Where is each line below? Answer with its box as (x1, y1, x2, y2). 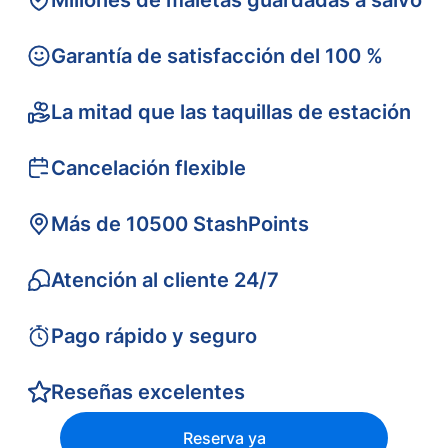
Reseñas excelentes (50, 380, 245, 404)
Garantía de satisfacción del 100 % (50, 44, 383, 68)
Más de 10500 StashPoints (50, 212, 309, 236)
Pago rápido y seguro (50, 324, 257, 348)
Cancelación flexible (50, 156, 246, 180)
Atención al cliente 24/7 (50, 268, 279, 292)
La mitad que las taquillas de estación (50, 100, 411, 124)
